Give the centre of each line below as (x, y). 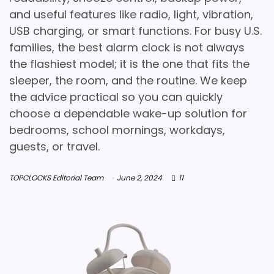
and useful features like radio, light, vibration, (131, 14)
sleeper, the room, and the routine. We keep (128, 80)
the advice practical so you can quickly (116, 97)
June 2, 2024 (139, 178)
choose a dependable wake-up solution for (128, 113)
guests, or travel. (54, 146)
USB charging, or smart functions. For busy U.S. (135, 31)
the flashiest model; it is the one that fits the (129, 64)
